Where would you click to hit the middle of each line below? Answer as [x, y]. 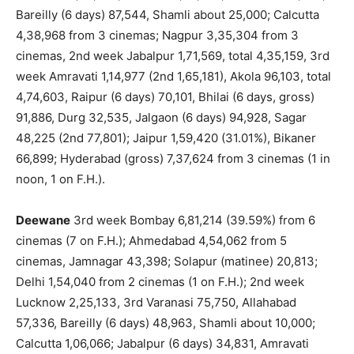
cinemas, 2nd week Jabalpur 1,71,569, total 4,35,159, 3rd [173, 55]
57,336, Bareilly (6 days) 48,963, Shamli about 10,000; [166, 322]
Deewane [43, 220]
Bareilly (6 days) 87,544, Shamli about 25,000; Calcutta [168, 14]
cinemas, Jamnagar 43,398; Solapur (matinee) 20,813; [167, 261]
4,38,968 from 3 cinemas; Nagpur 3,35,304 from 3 [157, 35]
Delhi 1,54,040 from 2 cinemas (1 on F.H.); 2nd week [160, 281]
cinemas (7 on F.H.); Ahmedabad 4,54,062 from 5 [151, 240]
